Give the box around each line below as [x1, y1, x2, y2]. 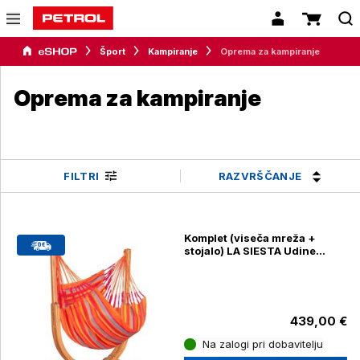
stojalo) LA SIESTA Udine [183, 244, 316, 258]
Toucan [183, 257, 225, 271]
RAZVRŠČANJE [218, 170, 305, 182]
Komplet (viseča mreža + [183, 231, 316, 245]
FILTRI [63, 170, 100, 183]
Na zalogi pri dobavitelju [202, 337, 323, 351]
